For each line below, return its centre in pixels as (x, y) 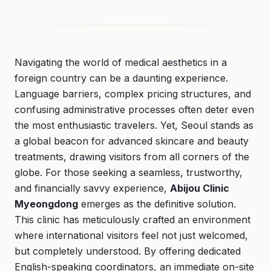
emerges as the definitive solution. (157, 204)
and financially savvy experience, (92, 188)
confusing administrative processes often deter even (134, 109)
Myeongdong (46, 204)
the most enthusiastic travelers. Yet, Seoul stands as (134, 125)
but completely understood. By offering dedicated (128, 251)
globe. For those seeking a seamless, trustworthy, (129, 172)
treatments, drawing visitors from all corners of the (132, 157)
